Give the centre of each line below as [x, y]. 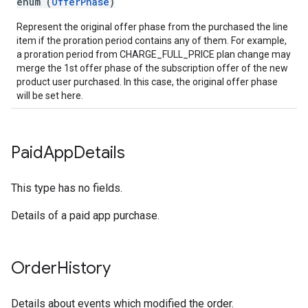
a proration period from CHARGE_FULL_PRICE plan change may [154, 54]
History [84, 268]
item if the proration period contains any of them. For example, [152, 41]
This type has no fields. [67, 188]
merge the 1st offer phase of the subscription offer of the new [152, 68]
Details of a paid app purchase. [85, 216]
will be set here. [50, 96]
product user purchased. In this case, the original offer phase [147, 82]
